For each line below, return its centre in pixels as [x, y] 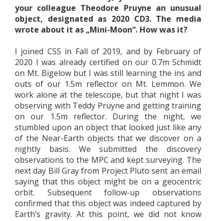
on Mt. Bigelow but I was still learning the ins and [108, 73]
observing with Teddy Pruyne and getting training [108, 105]
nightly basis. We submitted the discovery [108, 149]
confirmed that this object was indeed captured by [108, 203]
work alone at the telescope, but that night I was [108, 94]
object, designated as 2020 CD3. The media [108, 18]
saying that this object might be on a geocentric [108, 181]
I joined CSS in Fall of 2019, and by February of [108, 51]
